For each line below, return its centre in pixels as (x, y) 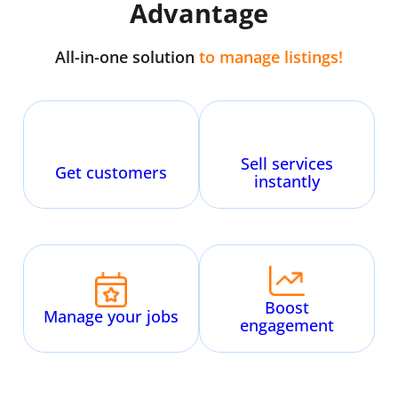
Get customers (111, 172)
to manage (242, 57)
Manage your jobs (111, 316)
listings (311, 57)
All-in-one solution (127, 57)
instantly (287, 181)
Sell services (287, 163)
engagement (287, 325)
